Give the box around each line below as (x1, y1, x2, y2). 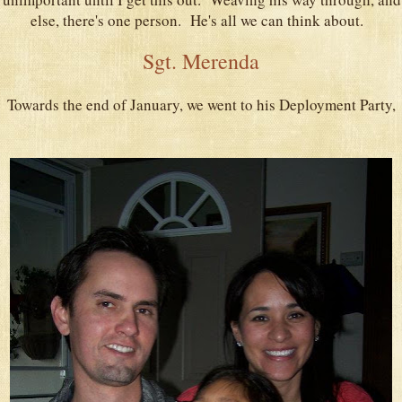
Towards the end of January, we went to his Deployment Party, (6, 93, 396, 115)
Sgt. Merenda (143, 46, 259, 75)
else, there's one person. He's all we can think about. (30, 9, 372, 31)
